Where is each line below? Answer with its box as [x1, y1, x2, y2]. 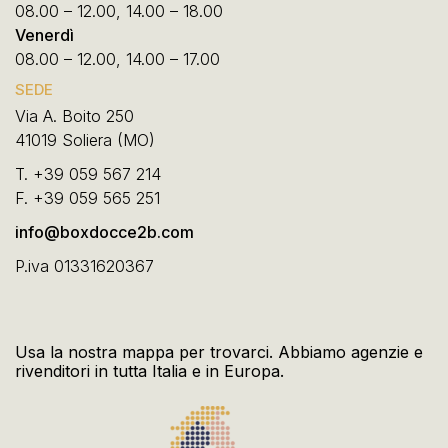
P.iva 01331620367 [15, 256, 154, 277]
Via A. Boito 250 [15, 106, 134, 127]
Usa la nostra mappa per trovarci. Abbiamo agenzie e [15, 342, 423, 363]
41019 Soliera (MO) [15, 130, 155, 151]
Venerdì [15, 25, 74, 46]
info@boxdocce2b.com [15, 222, 194, 243]
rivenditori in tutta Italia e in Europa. [15, 361, 284, 382]
